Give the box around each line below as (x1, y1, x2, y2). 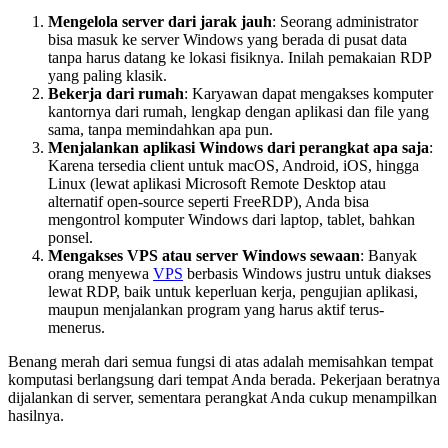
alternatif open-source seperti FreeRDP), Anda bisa (48, 193, 369, 211)
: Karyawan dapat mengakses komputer (184, 85, 433, 103)
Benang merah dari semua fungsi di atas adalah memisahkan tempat (8, 353, 433, 371)
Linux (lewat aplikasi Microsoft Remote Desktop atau (48, 175, 386, 193)
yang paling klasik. (48, 67, 167, 85)
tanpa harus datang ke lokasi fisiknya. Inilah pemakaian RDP (48, 49, 431, 67)
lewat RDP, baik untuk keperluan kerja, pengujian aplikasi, (48, 283, 418, 301)
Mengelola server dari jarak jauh (48, 13, 272, 31)
